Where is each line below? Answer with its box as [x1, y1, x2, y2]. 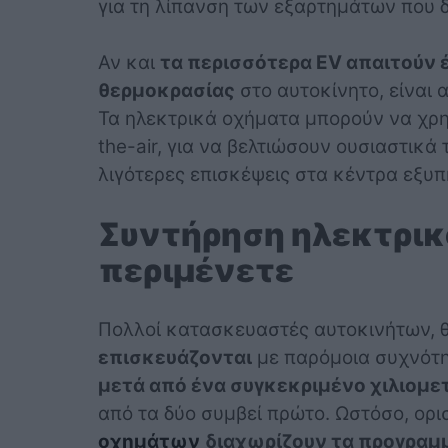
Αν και [97, 50, 160, 74]
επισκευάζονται [97, 345, 252, 369]
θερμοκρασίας [97, 78, 235, 102]
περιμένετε [97, 251, 294, 291]
